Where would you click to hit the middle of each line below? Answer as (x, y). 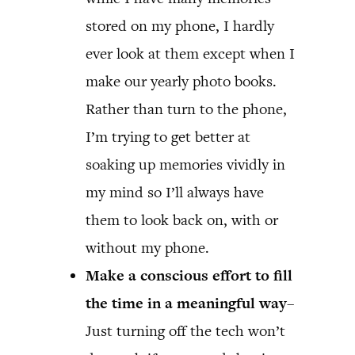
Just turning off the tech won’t (185, 330)
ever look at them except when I (190, 53)
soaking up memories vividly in (185, 164)
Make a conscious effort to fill (189, 275)
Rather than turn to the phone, (186, 109)
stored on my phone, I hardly (180, 25)
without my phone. (147, 247)
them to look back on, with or (182, 219)
